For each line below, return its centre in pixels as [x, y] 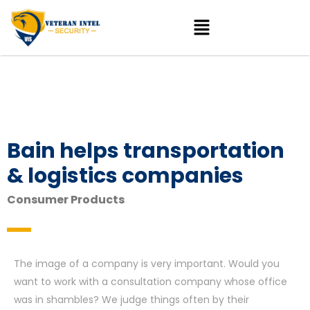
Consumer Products [66, 200]
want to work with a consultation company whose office [151, 282]
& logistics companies [125, 176]
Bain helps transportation [146, 151]
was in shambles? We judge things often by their [131, 300]
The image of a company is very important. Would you [147, 264]
